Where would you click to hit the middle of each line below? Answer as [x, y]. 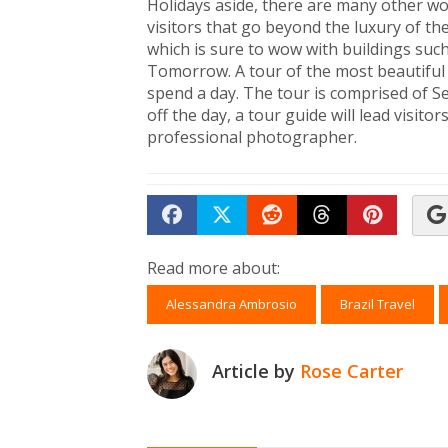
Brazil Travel [377, 304]
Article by [256, 371]
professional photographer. [252, 137]
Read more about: [213, 268]
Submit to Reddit [350, 242]
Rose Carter [351, 371]
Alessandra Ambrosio [231, 304]
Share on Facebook [260, 242]
